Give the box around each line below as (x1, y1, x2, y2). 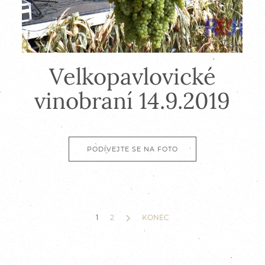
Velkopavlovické (49, 62, 216, 91)
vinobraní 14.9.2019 (34, 86, 231, 115)
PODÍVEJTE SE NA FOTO (86, 145, 178, 154)
